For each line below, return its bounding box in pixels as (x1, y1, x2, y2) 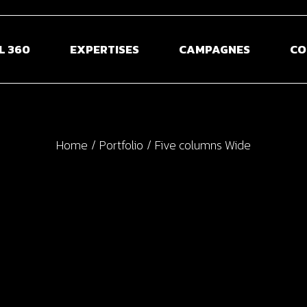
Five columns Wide (155, 136, 251, 154)
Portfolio (99, 136, 143, 154)
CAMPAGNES (178, 40, 250, 58)
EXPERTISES (69, 40, 139, 58)
